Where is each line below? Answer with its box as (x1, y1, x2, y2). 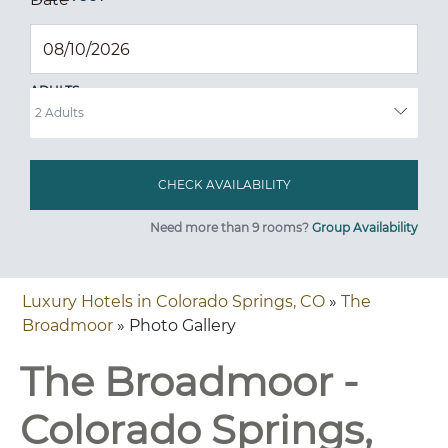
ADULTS (30, 83, 79, 98)
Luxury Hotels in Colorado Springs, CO (22, 292, 325, 311)
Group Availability (312, 220, 418, 235)
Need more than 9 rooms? (150, 220, 312, 235)
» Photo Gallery (113, 316, 236, 335)
